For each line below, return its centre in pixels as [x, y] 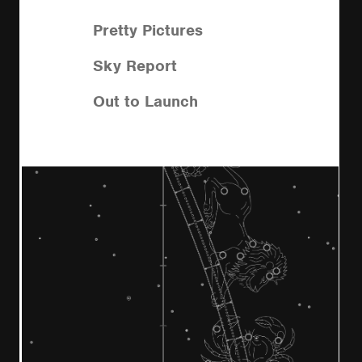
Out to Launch [145, 101]
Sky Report [135, 65]
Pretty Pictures [148, 30]
